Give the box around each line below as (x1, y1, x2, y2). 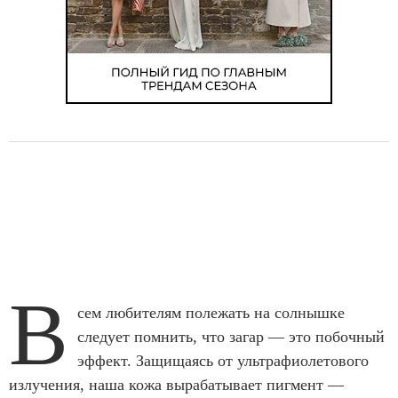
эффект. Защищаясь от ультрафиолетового (77, 352, 369, 370)
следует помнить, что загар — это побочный (77, 328, 385, 346)
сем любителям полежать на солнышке (77, 304, 345, 322)
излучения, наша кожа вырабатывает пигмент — (9, 376, 344, 394)
